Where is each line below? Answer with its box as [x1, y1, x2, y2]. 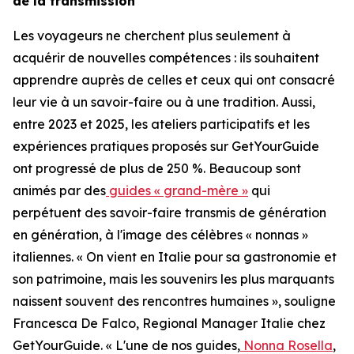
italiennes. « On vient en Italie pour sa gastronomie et [13, 249, 337, 265]
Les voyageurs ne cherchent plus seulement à [13, 28, 291, 43]
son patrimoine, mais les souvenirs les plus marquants [13, 271, 334, 287]
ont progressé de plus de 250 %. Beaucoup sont [13, 160, 301, 176]
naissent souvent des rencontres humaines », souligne [13, 293, 336, 309]
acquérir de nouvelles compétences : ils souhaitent [13, 50, 319, 66]
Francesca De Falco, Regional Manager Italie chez [13, 315, 326, 331]
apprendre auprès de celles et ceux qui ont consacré [13, 72, 335, 88]
